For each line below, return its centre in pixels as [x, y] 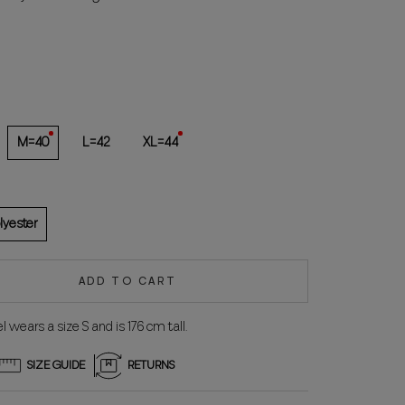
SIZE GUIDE [56, 365]
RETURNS [151, 365]
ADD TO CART [127, 281]
